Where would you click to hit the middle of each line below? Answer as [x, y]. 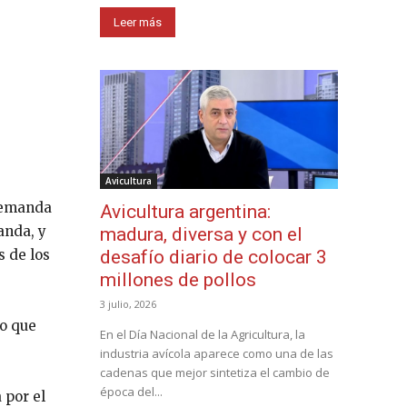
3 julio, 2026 [128, 304]
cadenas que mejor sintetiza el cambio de [215, 373]
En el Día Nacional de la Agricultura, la [203, 335]
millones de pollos [178, 280]
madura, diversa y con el [201, 235]
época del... [131, 392]
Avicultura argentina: [185, 212]
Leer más [138, 23]
